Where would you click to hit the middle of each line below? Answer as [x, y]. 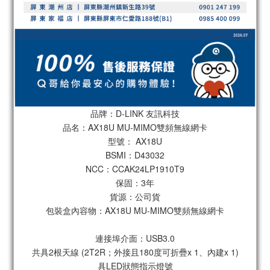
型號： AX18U [135, 141]
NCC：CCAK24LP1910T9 [135, 169]
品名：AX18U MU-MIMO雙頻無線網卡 [135, 127]
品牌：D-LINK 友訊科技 [135, 113]
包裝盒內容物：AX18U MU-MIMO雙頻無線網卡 [135, 210]
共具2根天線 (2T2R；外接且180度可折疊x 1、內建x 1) [135, 252]
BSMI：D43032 [135, 155]
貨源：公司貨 [135, 196]
